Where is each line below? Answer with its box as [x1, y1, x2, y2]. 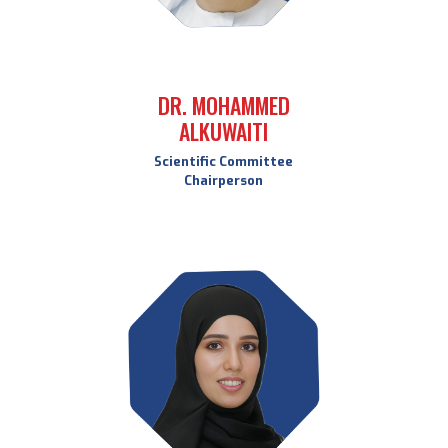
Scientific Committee [154, 153, 294, 170]
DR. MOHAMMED [157, 89, 290, 121]
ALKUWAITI [179, 115, 269, 147]
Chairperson [184, 172, 264, 189]
